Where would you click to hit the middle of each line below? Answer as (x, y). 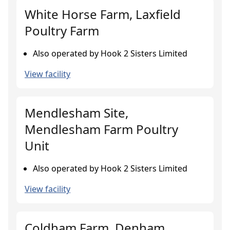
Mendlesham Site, (76, 113)
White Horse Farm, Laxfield (103, 14)
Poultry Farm (62, 31)
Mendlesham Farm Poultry (101, 129)
